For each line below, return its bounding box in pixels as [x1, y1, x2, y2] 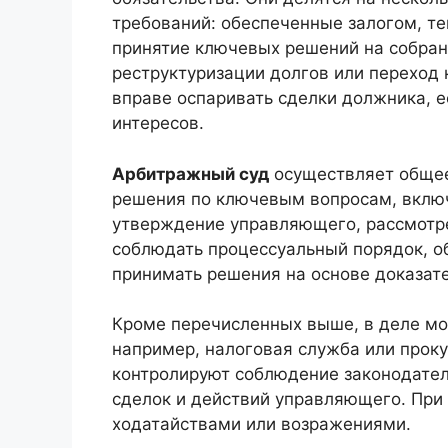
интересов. [112, 113, 204, 134]
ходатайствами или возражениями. [112, 414, 411, 435]
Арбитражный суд [112, 163, 269, 184]
